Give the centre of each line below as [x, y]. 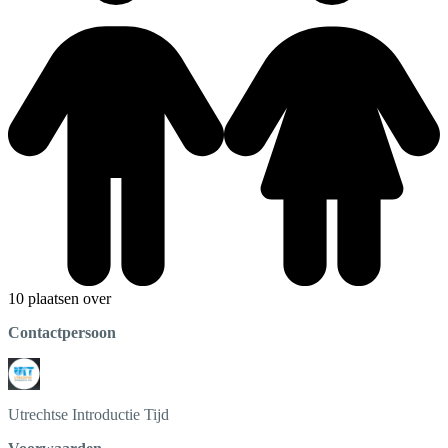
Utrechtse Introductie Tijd [88, 414]
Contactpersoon [62, 332]
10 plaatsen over [59, 298]
